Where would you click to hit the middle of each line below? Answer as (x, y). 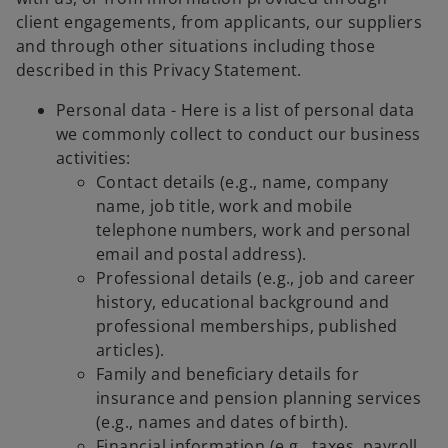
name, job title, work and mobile (224, 206)
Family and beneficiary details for (227, 374)
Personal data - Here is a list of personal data (235, 110)
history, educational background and (243, 302)
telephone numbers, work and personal (253, 230)
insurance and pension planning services (259, 398)
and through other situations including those (196, 46)
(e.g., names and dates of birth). (222, 422)
